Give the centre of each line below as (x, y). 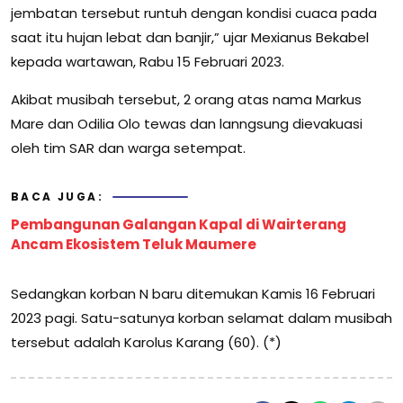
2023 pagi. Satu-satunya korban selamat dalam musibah (201, 318)
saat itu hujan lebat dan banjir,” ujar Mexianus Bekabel (190, 38)
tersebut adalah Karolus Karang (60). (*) (146, 343)
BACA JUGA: (57, 197)
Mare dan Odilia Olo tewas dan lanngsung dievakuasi (187, 124)
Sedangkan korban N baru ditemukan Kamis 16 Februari (193, 294)
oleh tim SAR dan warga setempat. (128, 148)
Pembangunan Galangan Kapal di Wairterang (179, 225)
